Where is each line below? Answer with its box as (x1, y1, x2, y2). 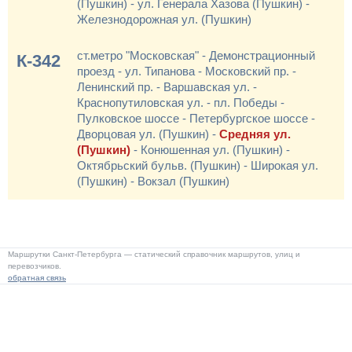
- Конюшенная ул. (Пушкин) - (130, 143, 290, 156)
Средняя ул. (219, 127, 291, 141)
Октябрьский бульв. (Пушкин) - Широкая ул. (77, 159, 318, 172)
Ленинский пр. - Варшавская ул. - (77, 80, 257, 93)
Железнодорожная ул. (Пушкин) (77, 13, 251, 26)
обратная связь (8, 273, 66, 282)
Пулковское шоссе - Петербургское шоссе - (77, 112, 315, 125)
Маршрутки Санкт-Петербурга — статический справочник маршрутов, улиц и (8, 250, 300, 258)
